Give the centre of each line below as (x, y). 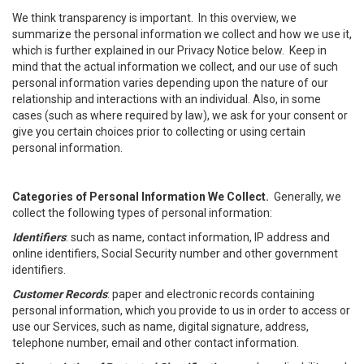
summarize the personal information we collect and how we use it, (182, 34)
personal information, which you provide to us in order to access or (181, 310)
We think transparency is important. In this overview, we (154, 18)
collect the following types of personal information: (142, 213)
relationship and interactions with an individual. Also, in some (167, 99)
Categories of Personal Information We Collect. (143, 197)
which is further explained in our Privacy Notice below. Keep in (169, 50)
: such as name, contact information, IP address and (198, 237)
